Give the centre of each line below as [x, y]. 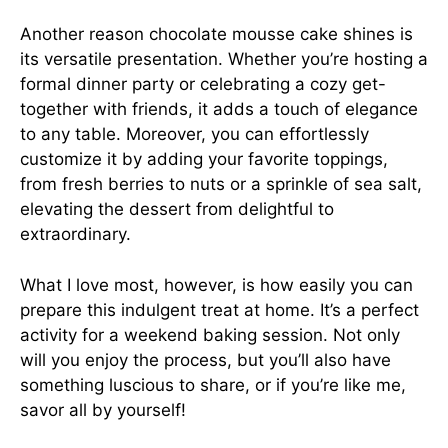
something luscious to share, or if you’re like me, [213, 384]
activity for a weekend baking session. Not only [210, 334]
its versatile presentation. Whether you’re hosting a [224, 59]
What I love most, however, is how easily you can [216, 284]
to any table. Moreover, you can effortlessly [194, 134]
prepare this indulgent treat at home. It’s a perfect [219, 309]
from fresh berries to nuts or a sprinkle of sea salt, [221, 184]
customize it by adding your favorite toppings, [204, 159]
